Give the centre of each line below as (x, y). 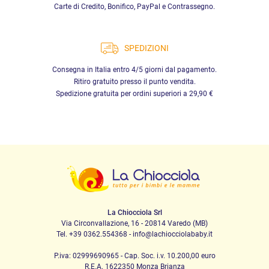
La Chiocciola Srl (134, 212)
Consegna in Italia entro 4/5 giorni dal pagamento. (134, 69)
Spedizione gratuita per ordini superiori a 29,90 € (134, 93)
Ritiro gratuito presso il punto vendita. (134, 81)
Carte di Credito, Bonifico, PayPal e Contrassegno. (134, 6)
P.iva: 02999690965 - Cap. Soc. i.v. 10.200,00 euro (134, 255)
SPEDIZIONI (146, 48)
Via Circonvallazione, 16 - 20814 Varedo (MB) (134, 223)
